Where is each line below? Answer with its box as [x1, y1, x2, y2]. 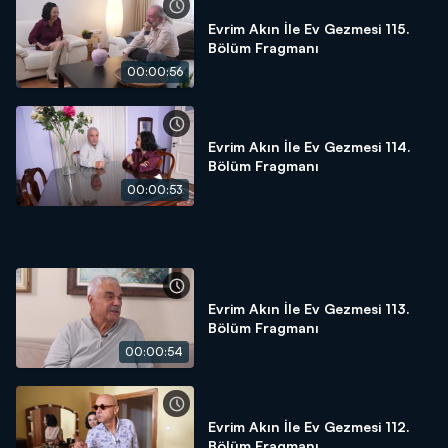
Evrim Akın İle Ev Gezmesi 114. [208, 138, 411, 155]
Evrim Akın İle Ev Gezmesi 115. [208, 20, 410, 37]
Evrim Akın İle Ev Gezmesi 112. [208, 418, 410, 435]
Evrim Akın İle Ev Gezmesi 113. [208, 300, 410, 317]
